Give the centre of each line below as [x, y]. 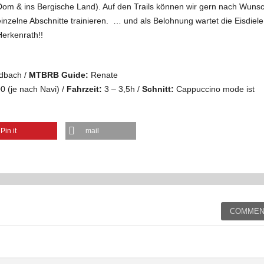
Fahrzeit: [84, 89]
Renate [103, 75]
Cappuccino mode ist [214, 89]
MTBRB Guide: [59, 75]
